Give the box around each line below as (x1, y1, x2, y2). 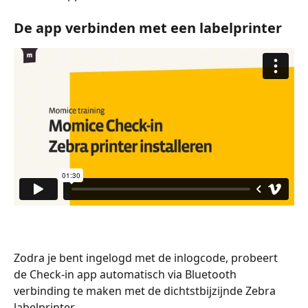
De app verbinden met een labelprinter (14, 19, 282, 38)
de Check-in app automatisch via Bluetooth (14, 267, 239, 283)
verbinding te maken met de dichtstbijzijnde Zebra (14, 283, 278, 299)
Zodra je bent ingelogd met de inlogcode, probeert (14, 250, 280, 266)
